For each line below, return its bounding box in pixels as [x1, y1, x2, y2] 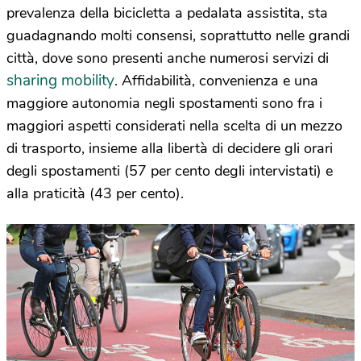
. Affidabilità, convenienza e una [114, 70, 318, 90]
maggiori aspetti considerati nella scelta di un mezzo [6, 115, 342, 135]
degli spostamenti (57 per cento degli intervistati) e [6, 160, 333, 180]
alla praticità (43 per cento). [6, 183, 184, 203]
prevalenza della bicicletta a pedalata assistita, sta [6, 2, 328, 23]
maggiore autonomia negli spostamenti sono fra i [6, 93, 322, 113]
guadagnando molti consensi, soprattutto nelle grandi [6, 25, 350, 45]
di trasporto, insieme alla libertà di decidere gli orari [6, 138, 333, 158]
